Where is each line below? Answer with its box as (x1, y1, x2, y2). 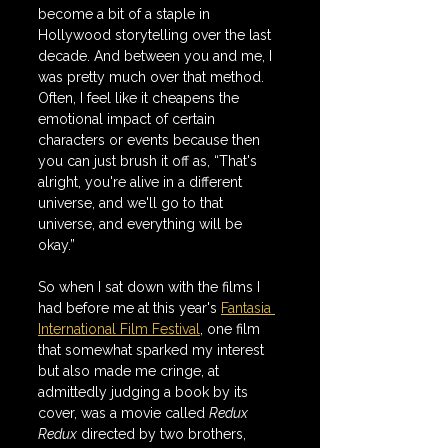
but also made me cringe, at (38, 363, 223, 379)
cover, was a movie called (38, 405, 209, 421)
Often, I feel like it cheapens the (38, 90, 243, 106)
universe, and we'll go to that (38, 195, 227, 211)
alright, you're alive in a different (38, 174, 246, 190)
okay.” (38, 237, 75, 253)
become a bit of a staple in (38, 6, 214, 22)
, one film (200, 321, 264, 337)
